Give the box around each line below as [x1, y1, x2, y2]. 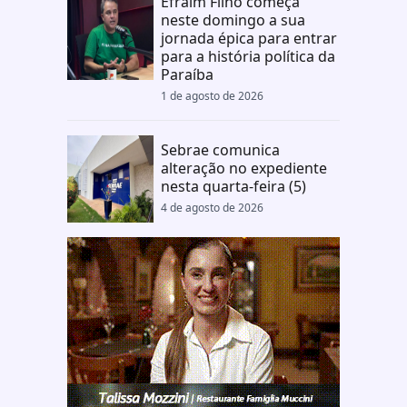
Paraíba [160, 65, 213, 84]
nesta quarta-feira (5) [160, 176, 306, 196]
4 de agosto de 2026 [160, 200, 263, 215]
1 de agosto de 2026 [160, 88, 263, 104]
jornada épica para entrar [160, 28, 337, 48]
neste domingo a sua [160, 10, 305, 30]
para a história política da [160, 46, 335, 66]
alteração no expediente [160, 158, 327, 178]
